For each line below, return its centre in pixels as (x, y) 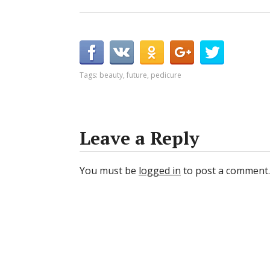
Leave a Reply (140, 138)
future (137, 75)
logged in (160, 171)
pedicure (166, 75)
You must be (109, 171)
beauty (111, 75)
